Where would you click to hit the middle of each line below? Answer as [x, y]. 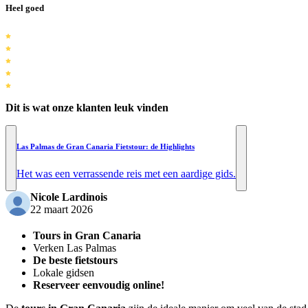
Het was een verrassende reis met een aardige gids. [126, 174]
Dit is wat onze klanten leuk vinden [87, 108]
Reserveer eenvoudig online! [99, 285]
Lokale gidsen [64, 273]
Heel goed [25, 8]
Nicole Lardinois [69, 197]
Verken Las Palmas [75, 248]
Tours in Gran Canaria [87, 236]
